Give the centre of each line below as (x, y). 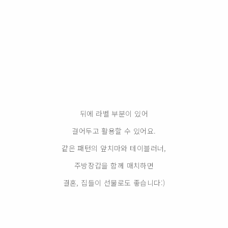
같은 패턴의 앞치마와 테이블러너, (114, 148)
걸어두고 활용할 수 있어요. (114, 131)
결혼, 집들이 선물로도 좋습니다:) (114, 182)
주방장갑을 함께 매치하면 (114, 165)
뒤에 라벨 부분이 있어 (114, 113)
